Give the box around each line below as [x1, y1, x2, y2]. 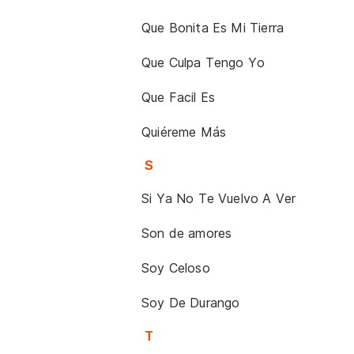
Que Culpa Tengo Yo [141, 55, 265, 70]
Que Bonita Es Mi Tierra [141, 20, 284, 36]
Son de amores [141, 225, 232, 241]
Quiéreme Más [141, 124, 227, 140]
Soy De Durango [141, 295, 240, 311]
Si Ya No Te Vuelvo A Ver [141, 190, 296, 206]
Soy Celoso [141, 260, 210, 276]
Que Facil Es [141, 89, 216, 105]
